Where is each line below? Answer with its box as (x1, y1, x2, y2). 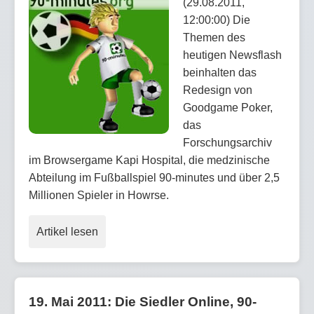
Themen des (183, 31, 245, 43)
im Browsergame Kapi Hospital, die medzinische (29, 153, 270, 166)
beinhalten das (183, 66, 257, 78)
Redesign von (183, 83, 252, 96)
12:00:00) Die (183, 13, 250, 26)
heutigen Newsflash (183, 48, 282, 61)
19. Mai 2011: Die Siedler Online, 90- (29, 294, 257, 309)
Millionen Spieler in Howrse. (29, 189, 169, 201)
